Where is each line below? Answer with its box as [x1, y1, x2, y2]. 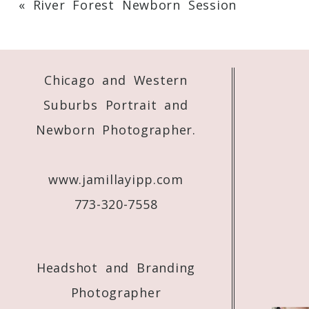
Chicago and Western [44, 72, 188, 89]
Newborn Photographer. [36, 121, 196, 139]
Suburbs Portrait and [43, 97, 188, 114]
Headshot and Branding [37, 259, 195, 277]
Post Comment [22, 89, 83, 100]
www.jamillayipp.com [48, 171, 183, 188]
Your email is [18, 8, 117, 26]
